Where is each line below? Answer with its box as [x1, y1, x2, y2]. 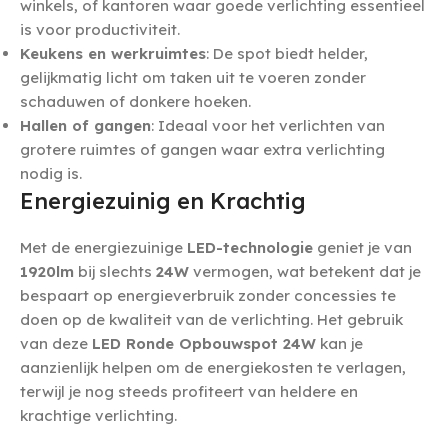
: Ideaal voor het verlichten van [151, 116, 385, 136]
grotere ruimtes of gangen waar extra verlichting [20, 140, 385, 160]
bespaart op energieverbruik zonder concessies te [20, 286, 396, 306]
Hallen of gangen [20, 116, 151, 136]
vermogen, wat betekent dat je [189, 262, 421, 282]
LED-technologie [187, 238, 313, 258]
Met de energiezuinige [20, 238, 187, 258]
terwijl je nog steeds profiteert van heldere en [20, 382, 358, 402]
